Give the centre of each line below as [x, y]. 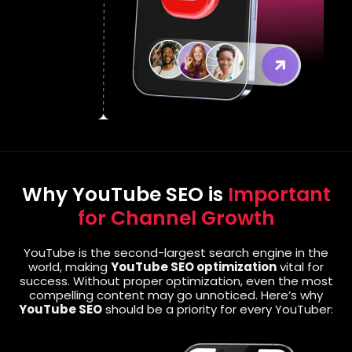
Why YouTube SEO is [125, 195]
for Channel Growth [176, 218]
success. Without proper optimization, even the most [176, 281]
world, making [70, 267]
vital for [300, 267]
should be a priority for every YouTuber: [218, 310]
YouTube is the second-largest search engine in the [176, 253]
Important [279, 195]
